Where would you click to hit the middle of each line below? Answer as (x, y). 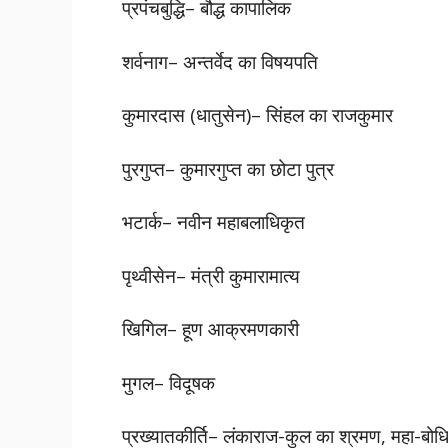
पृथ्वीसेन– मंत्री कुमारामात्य (211, 275)
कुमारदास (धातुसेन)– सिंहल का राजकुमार (257, 114)
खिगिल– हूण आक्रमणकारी (210, 328)
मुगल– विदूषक (168, 382)
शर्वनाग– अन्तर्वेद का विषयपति (220, 61)
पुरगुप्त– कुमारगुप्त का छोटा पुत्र (228, 168)
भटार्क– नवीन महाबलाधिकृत (213, 221)
